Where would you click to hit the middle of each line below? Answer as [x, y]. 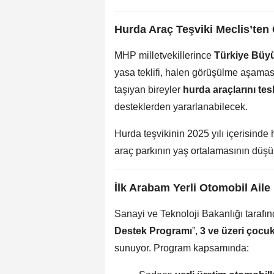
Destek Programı [153, 231]
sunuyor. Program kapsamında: [182, 248]
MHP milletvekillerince [164, 55]
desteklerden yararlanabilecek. [181, 106]
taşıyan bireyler [149, 89]
